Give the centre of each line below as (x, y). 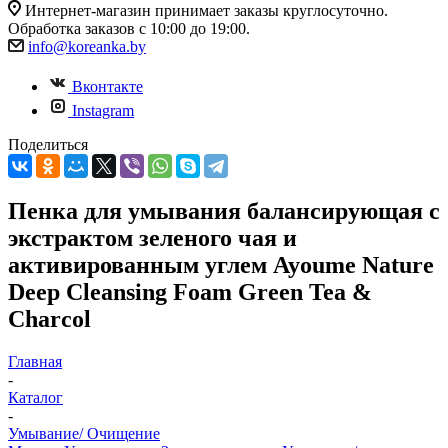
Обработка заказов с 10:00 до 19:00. (129, 28)
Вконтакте (107, 86)
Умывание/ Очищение (84, 433)
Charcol (49, 318)
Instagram (103, 110)
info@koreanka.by (87, 46)
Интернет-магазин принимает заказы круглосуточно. (206, 10)
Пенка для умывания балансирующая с (224, 210)
